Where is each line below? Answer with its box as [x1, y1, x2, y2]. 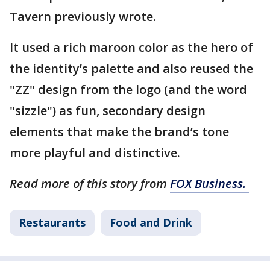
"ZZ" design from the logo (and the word [10, 81, 247, 98]
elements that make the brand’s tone [10, 124, 229, 140]
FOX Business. [170, 175, 249, 192]
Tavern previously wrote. [10, 8, 159, 25]
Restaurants [19, 215, 86, 230]
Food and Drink [110, 215, 192, 230]
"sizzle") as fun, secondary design [10, 102, 206, 119]
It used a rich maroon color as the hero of [10, 39, 253, 56]
